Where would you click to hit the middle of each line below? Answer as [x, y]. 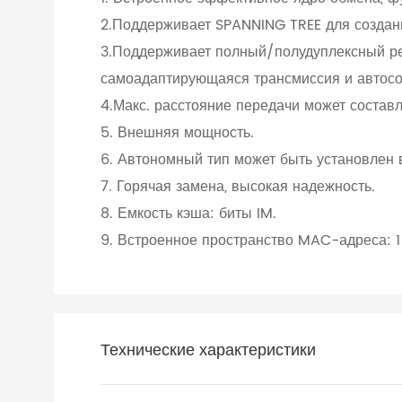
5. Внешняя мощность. [177, 133]
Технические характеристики [208, 350]
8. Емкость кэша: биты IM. [188, 214]
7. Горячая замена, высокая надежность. [238, 187]
